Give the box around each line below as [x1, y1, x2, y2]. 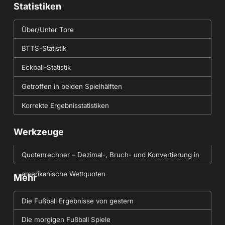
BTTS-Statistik [21, 44, 66, 52]
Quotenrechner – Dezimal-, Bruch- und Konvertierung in [21, 150, 199, 159]
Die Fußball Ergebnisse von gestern [21, 196, 134, 205]
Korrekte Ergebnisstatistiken [21, 101, 109, 109]
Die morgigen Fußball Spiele [21, 215, 110, 223]
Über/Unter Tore [21, 25, 74, 34]
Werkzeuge [13, 126, 64, 137]
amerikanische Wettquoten [21, 169, 105, 178]
